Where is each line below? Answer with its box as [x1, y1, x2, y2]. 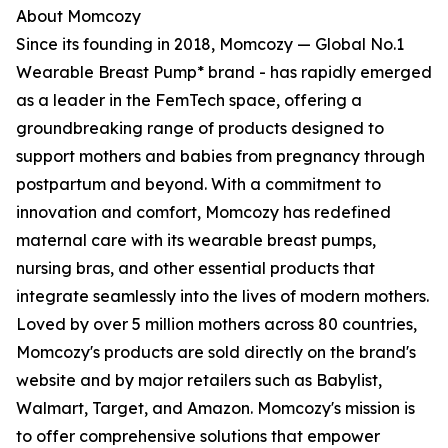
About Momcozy [16, 6, 141, 27]
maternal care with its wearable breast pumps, [16, 230, 376, 251]
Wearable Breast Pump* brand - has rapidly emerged [16, 62, 432, 83]
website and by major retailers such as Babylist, [16, 370, 382, 391]
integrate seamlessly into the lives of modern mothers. [16, 286, 429, 307]
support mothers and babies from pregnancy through [16, 146, 425, 167]
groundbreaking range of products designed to [16, 118, 384, 139]
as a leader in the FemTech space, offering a [16, 90, 362, 111]
